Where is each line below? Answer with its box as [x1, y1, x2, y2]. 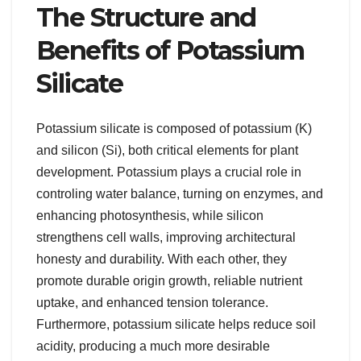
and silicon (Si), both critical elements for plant [36, 143, 298, 158]
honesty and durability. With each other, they [36, 252, 287, 267]
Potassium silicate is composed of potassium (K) [36, 122, 312, 136]
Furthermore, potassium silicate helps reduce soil [36, 317, 316, 332]
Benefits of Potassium [36, 34, 305, 66]
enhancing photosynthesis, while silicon [36, 209, 263, 223]
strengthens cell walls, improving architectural [36, 230, 296, 245]
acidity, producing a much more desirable [36, 339, 270, 354]
